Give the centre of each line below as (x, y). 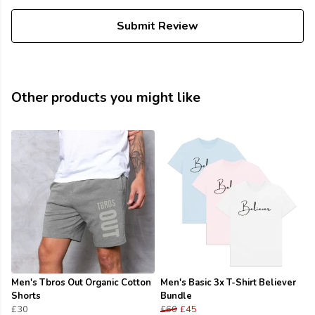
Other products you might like (106, 98)
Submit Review (157, 26)
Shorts (26, 296)
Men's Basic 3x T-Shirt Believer (228, 283)
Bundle (176, 296)
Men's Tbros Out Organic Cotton (81, 283)
